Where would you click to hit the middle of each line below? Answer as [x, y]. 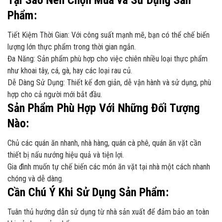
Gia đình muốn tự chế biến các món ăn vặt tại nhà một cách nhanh [109, 166]
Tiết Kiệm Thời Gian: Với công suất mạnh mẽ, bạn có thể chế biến [109, 35]
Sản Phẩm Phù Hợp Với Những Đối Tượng [104, 108]
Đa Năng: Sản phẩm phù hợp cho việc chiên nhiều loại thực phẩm [108, 58]
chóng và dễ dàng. [35, 178]
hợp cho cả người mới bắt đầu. [55, 94]
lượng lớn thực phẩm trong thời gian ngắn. [72, 47]
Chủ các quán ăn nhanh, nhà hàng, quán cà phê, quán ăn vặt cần [104, 143]
